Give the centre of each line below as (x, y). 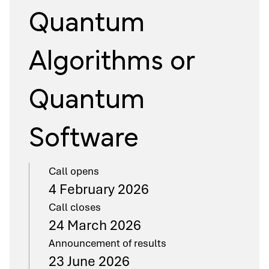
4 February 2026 (99, 189)
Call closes (75, 207)
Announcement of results (107, 243)
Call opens (74, 171)
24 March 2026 (95, 225)
